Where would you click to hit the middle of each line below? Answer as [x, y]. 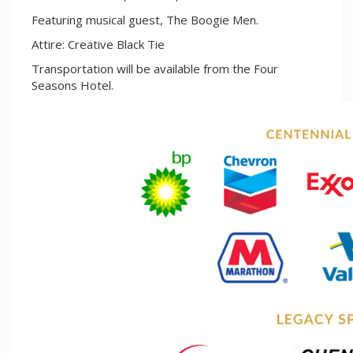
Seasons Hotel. [74, 85]
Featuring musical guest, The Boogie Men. [145, 20]
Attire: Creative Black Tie [98, 44]
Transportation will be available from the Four [155, 69]
